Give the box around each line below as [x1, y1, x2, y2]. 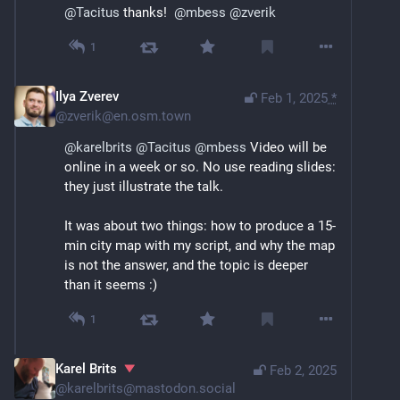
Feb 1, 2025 [261, 90, 328, 107]
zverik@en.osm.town [67, 108, 191, 125]
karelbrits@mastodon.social [67, 380, 236, 397]
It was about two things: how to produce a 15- [64, 218, 336, 235]
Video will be [246, 139, 327, 156]
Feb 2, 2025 [270, 362, 337, 379]
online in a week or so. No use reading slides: [64, 159, 336, 176]
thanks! [120, 4, 174, 21]
